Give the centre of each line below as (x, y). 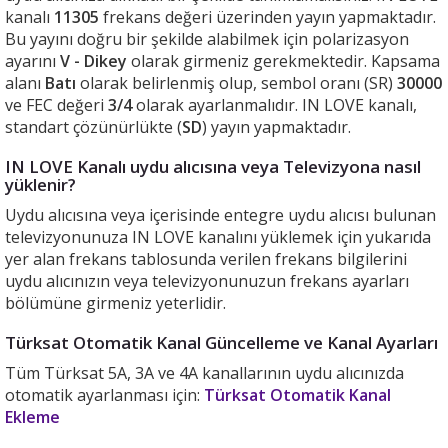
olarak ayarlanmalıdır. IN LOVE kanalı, (274, 105)
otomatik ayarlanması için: (102, 395)
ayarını (32, 61)
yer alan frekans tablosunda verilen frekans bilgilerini (206, 259)
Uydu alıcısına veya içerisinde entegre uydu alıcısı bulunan (220, 215)
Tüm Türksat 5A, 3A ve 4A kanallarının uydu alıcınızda (204, 373)
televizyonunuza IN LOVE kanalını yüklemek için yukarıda (218, 237)
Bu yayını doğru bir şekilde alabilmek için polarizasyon (207, 39)
